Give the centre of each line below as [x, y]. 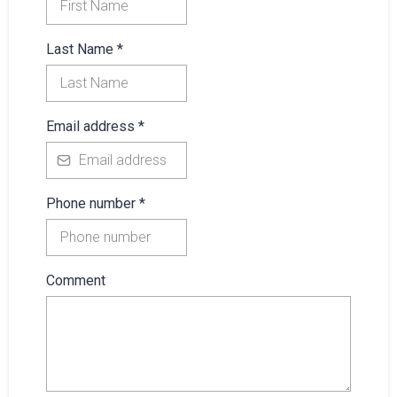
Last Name [82, 49]
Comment [76, 280]
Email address [92, 126]
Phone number [93, 203]
